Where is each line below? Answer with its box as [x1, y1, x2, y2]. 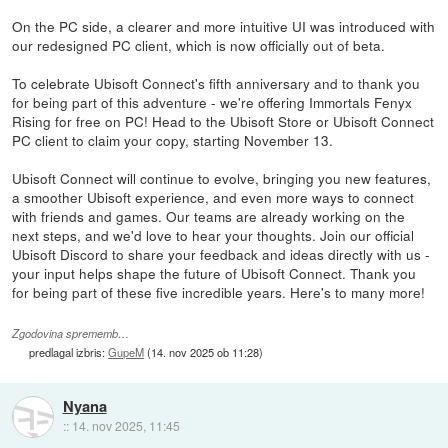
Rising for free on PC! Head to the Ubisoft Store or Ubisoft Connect [12, 111, 435, 132]
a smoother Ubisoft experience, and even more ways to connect [12, 187, 415, 208]
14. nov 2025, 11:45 [71, 417, 180, 435]
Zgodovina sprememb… [12, 326, 130, 342]
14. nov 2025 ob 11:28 [151, 344, 260, 361]
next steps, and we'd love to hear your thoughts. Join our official [12, 225, 415, 246]
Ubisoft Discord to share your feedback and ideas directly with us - [12, 244, 431, 265]
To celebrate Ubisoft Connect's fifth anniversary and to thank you [12, 73, 421, 94]
